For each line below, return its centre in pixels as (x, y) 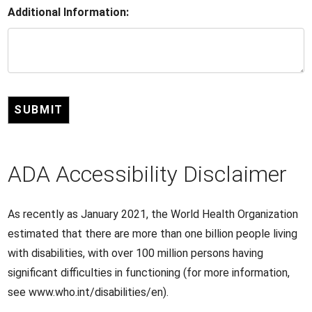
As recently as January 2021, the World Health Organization (153, 214)
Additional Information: (69, 12)
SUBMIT (39, 110)
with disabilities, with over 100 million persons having (136, 253)
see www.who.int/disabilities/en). (88, 292)
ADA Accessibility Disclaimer (148, 174)
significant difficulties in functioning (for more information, (149, 273)
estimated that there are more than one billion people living (153, 234)
